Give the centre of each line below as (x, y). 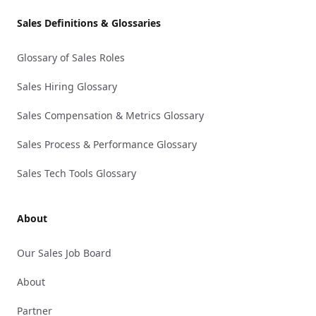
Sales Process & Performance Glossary (107, 144)
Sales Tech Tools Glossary (77, 173)
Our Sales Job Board (64, 253)
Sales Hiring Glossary (67, 86)
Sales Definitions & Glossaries (89, 23)
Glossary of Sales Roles (71, 57)
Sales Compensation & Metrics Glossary (110, 115)
